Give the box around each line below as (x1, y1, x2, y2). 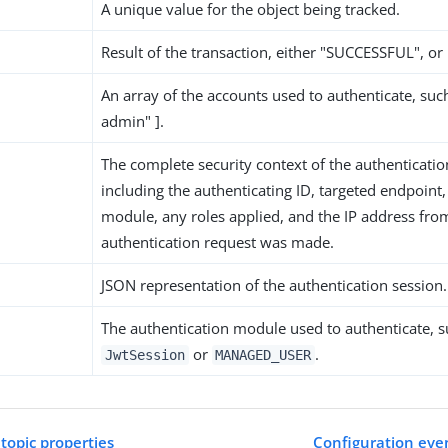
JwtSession (105, 347, 185, 363)
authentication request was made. (101, 232, 335, 252)
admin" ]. (101, 111, 165, 131)
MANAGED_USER (215, 347, 312, 363)
